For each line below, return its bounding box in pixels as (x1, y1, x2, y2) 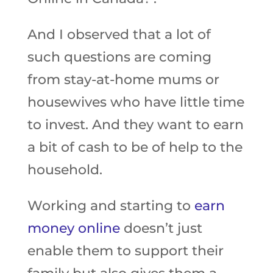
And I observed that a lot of (27, 26, 211, 43)
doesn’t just (119, 220, 202, 236)
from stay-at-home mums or (27, 71, 219, 88)
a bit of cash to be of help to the (27, 139, 243, 155)
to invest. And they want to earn (27, 116, 244, 133)
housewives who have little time (27, 94, 244, 110)
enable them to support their (27, 243, 224, 259)
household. (27, 161, 102, 178)
